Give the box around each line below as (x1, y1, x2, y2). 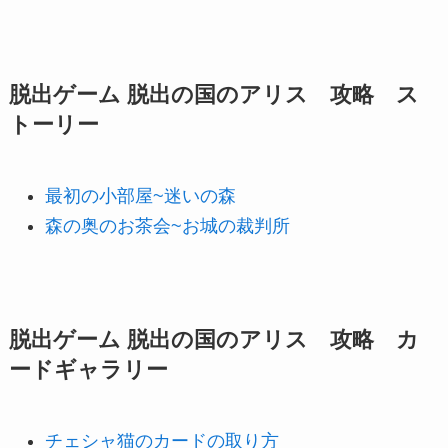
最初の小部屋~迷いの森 (44, 185, 236, 206)
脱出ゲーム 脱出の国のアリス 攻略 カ (8, 328, 419, 352)
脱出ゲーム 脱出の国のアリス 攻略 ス (8, 82, 419, 107)
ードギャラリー (8, 358, 168, 382)
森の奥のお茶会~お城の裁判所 (44, 215, 290, 236)
